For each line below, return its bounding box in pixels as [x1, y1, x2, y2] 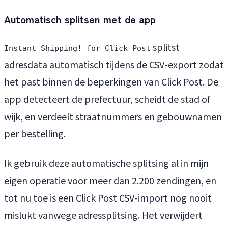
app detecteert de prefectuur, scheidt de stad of [4, 92, 210, 105]
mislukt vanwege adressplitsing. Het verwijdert [4, 208, 203, 221]
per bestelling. [4, 126, 66, 140]
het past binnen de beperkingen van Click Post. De [4, 74, 218, 88]
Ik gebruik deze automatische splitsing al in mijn [4, 156, 209, 169]
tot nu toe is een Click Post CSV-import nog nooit [4, 190, 212, 204]
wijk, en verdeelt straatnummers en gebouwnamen [4, 109, 222, 123]
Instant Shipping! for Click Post [4, 43, 151, 52]
